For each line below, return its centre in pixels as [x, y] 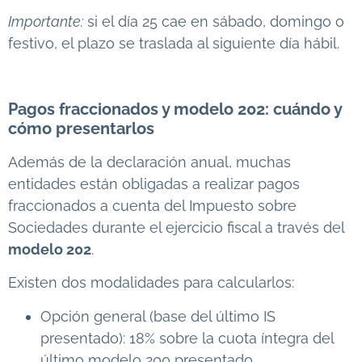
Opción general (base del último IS [158, 316]
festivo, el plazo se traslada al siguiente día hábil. [174, 44]
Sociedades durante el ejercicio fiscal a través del [176, 227]
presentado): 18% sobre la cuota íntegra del [187, 338]
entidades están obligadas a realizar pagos [154, 183]
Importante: [46, 22]
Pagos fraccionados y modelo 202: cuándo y [175, 109]
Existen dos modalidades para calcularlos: [151, 283]
